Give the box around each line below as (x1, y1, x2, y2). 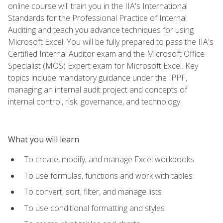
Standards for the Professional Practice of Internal (8, 12, 187, 23)
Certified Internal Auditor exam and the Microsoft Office (8, 48, 205, 59)
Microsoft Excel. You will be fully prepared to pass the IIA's (8, 36, 214, 47)
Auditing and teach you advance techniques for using (8, 24, 194, 35)
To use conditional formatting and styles (24, 202, 165, 214)
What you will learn (8, 133, 79, 145)
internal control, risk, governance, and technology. (8, 96, 182, 107)
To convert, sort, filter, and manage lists (24, 186, 162, 198)
